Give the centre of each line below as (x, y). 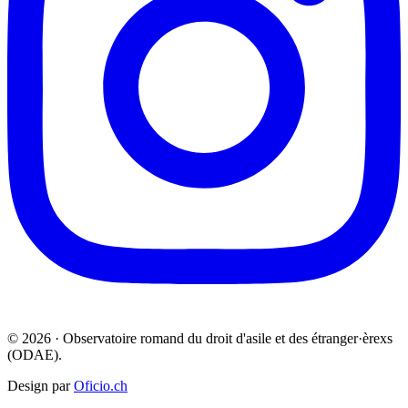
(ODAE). (35, 354)
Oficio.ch (101, 385)
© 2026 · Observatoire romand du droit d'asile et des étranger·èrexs (200, 338)
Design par (41, 385)
